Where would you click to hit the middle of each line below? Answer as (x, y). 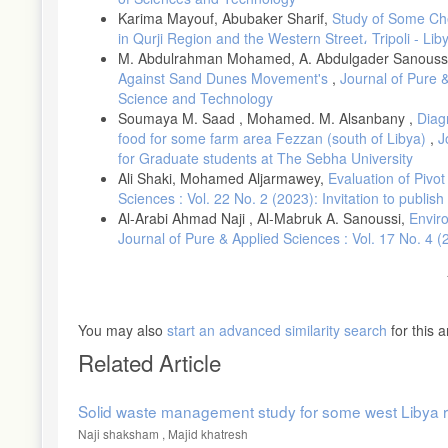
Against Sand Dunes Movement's (225, 78)
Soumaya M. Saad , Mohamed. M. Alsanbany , (267, 118)
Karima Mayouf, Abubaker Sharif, (225, 18)
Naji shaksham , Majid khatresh (163, 434)
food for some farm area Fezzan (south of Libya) (274, 138)
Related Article (149, 362)
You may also (122, 330)
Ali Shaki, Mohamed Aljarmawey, (223, 178)
